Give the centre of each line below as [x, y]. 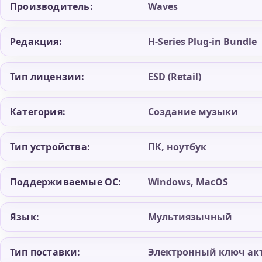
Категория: [38, 112]
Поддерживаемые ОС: [66, 182]
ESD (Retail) [175, 77]
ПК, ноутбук [177, 147]
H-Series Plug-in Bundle [202, 42]
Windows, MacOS [188, 182]
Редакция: [36, 42]
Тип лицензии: [47, 77]
